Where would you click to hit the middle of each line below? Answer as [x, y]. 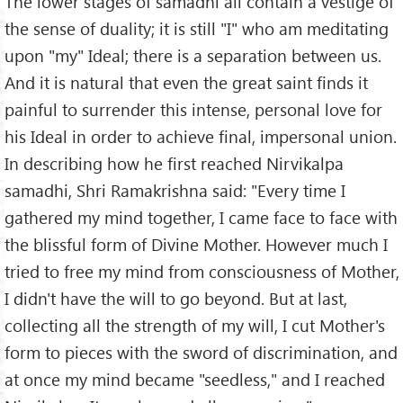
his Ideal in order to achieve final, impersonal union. [201, 136]
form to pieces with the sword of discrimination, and [201, 352]
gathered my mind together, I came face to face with [201, 217]
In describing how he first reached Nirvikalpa [174, 163]
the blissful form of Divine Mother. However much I [196, 244]
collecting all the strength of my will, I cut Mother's [195, 325]
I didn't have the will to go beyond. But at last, [176, 298]
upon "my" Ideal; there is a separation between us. [193, 55]
